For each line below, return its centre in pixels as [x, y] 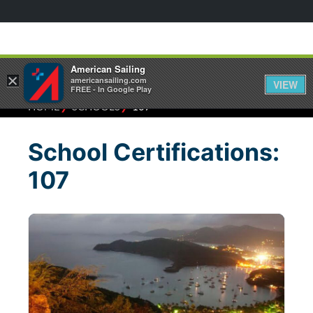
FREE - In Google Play [111, 89]
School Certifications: [154, 152]
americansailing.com [109, 80]
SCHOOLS [96, 107]
